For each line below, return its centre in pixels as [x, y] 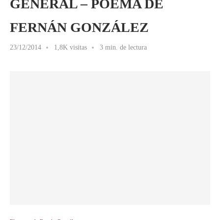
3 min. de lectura [123, 47]
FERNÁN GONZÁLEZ [79, 27]
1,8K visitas [70, 47]
